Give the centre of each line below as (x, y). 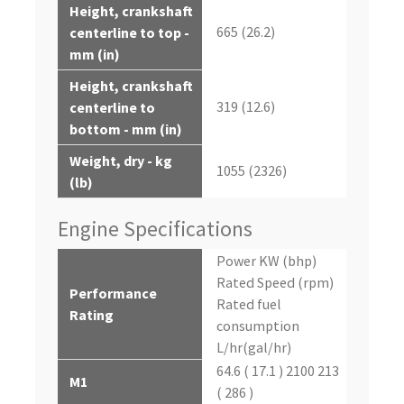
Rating (92, 315)
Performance (113, 294)
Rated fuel (249, 304)
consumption (258, 326)
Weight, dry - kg (121, 161)
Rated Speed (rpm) (275, 283)
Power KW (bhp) (266, 261)
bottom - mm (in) (126, 129)
